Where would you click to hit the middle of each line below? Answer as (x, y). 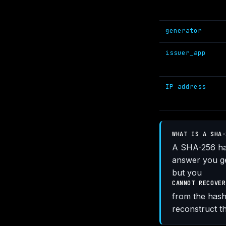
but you (187, 173)
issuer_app (186, 53)
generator (184, 31)
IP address (186, 87)
